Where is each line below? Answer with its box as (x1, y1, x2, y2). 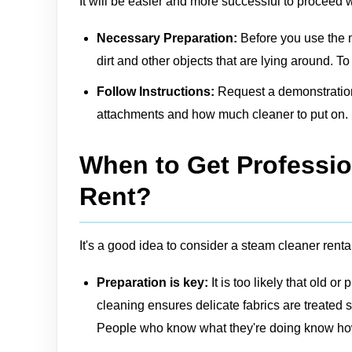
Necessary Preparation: (97, 31, 237, 45)
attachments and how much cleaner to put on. (97, 108, 348, 121)
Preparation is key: (97, 276, 208, 289)
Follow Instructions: (97, 85, 214, 98)
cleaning (97, 299, 145, 312)
